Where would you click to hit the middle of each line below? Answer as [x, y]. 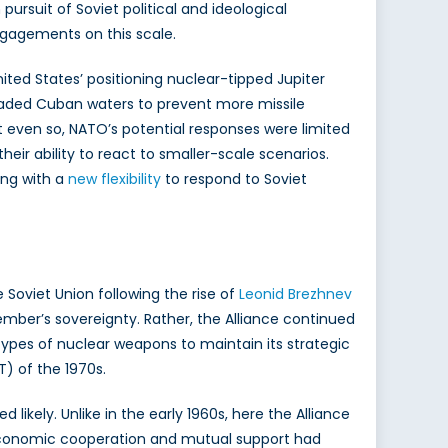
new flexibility [114, 179]
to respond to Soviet [234, 179]
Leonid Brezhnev [295, 294]
